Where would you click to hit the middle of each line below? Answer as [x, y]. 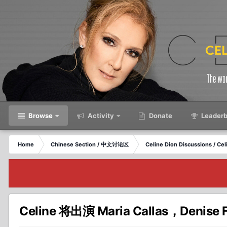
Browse [40, 116]
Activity [100, 116]
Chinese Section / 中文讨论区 [90, 144]
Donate [160, 116]
